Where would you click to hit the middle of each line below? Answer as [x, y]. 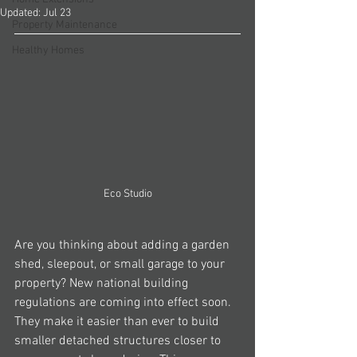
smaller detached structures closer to [119, 341]
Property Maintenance [65, 25]
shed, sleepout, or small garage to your [121, 264]
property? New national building [103, 283]
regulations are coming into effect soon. [124, 302]
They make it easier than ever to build [118, 322]
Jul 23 [57, 13]
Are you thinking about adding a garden [124, 245]
